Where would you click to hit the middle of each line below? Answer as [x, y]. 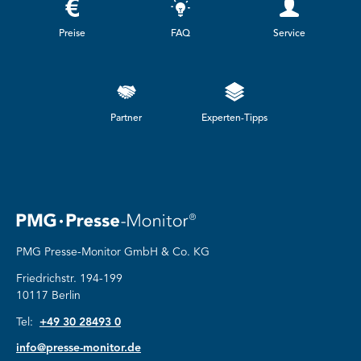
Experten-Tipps [235, 118]
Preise [72, 33]
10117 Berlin [48, 295]
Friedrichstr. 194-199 [69, 278]
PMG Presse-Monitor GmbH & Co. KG [113, 252]
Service [289, 33]
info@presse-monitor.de [79, 349]
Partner [127, 118]
